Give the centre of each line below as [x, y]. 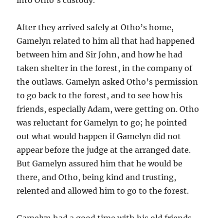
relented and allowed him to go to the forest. [103, 191]
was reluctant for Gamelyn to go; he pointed [102, 122]
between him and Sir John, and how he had [100, 54]
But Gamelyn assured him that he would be [100, 163]
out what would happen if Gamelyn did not [99, 136]
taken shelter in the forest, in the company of [105, 68]
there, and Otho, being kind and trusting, [97, 177]
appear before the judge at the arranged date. [104, 150]
